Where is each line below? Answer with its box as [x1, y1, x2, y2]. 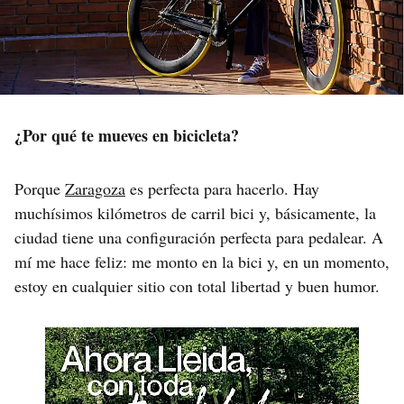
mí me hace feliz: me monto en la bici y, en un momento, [14, 251, 390, 272]
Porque [14, 178, 65, 199]
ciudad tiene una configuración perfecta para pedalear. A [14, 226, 383, 248]
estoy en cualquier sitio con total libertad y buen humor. [14, 275, 380, 297]
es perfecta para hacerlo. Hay [125, 178, 319, 199]
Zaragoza [65, 178, 125, 199]
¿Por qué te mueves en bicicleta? [14, 124, 239, 147]
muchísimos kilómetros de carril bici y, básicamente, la [14, 202, 376, 224]
